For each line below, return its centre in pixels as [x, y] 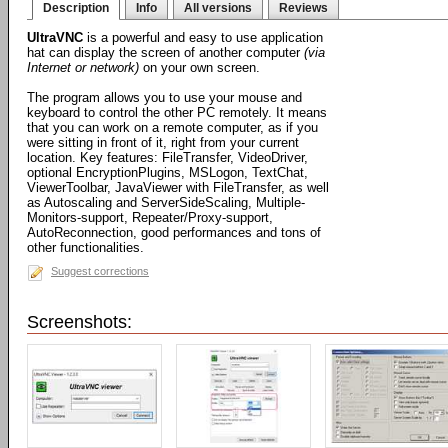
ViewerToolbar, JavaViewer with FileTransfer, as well [178, 187]
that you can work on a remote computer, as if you [172, 127]
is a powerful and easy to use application [203, 37]
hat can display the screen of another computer [165, 52]
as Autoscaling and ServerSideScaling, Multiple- [166, 202]
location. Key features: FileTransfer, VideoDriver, [167, 157]
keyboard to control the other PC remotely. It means [177, 112]
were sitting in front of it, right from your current [163, 142]
